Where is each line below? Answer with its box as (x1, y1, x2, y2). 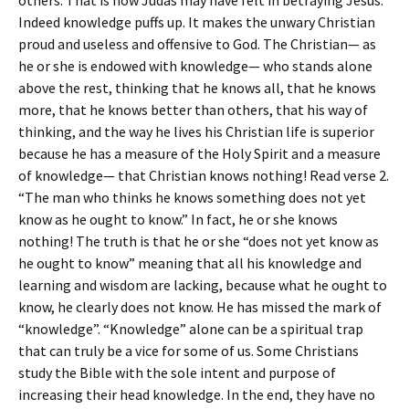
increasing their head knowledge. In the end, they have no (18, 385, 375, 404)
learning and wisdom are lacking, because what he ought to (18, 276, 387, 294)
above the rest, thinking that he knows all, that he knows (18, 79, 376, 97)
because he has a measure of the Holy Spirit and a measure (18, 144, 381, 163)
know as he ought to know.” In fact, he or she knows (18, 210, 338, 228)
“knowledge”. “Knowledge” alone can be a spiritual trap (18, 320, 363, 338)
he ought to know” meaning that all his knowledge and (18, 254, 362, 272)
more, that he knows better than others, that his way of (18, 100, 368, 119)
